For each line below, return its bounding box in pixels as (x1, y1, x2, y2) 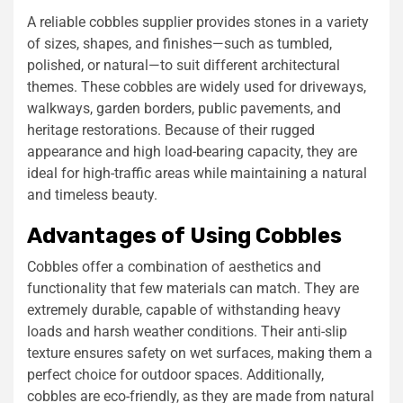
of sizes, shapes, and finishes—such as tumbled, (27, 34, 332, 52)
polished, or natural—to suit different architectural (27, 56, 340, 74)
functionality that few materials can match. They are (27, 279, 359, 297)
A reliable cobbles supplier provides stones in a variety (27, 13, 369, 31)
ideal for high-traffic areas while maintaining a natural (27, 164, 367, 182)
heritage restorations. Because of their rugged (27, 121, 315, 139)
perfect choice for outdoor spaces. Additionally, (27, 365, 324, 383)
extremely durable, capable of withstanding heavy (27, 300, 341, 318)
